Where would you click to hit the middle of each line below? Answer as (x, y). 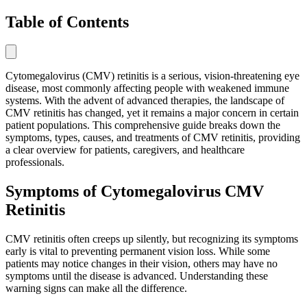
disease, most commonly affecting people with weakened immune (147, 88)
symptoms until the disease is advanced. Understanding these (137, 276)
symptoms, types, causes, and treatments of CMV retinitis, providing (153, 138)
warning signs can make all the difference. (96, 288)
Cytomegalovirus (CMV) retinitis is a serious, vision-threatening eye (152, 76)
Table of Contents (67, 22)
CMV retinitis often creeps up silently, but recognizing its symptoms (152, 239)
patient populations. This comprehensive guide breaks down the (143, 125)
